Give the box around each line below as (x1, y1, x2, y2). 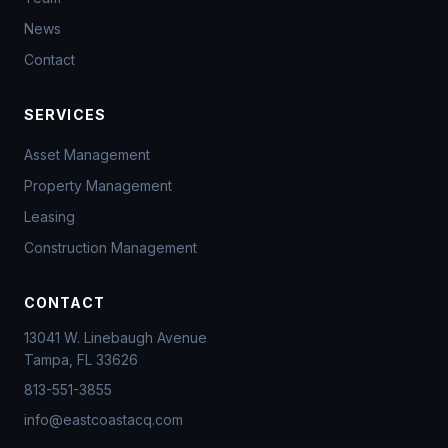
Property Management (24, 177, 172, 195)
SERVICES (24, 106, 106, 124)
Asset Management (24, 146, 150, 164)
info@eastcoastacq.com (24, 411, 183, 429)
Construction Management (24, 239, 197, 257)
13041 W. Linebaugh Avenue (24, 329, 207, 347)
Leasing (24, 208, 75, 226)
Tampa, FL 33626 (24, 351, 138, 369)
